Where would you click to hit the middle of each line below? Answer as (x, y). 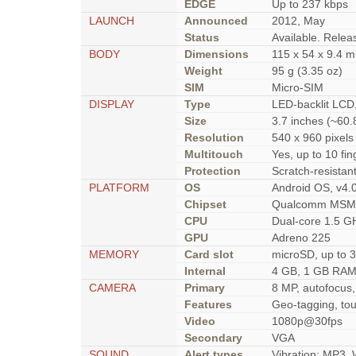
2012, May (298, 21)
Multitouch (214, 154)
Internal (205, 271)
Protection (213, 171)
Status (202, 37)
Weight (203, 71)
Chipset (205, 204)
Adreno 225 (301, 238)
